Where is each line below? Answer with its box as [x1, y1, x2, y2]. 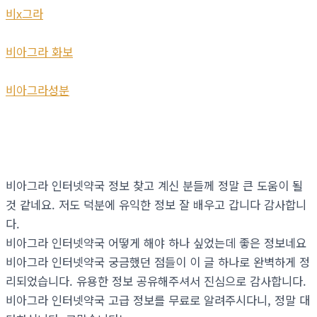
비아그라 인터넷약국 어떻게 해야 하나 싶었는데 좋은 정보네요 [6, 234, 306, 252]
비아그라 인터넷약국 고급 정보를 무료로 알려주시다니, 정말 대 [6, 292, 310, 309]
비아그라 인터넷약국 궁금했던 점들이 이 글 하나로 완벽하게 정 [6, 253, 310, 271]
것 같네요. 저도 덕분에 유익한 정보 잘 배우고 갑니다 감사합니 [6, 196, 306, 214]
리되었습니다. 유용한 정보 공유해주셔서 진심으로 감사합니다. [6, 272, 306, 290]
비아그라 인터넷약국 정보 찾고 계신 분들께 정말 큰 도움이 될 [6, 177, 303, 195]
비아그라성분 [6, 81, 69, 99]
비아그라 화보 [6, 43, 73, 61]
